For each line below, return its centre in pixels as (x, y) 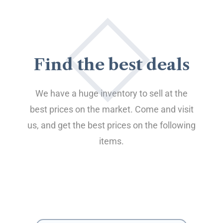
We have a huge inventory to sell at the (111, 94)
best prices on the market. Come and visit (111, 110)
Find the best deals (111, 65)
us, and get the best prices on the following (111, 125)
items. (111, 141)
